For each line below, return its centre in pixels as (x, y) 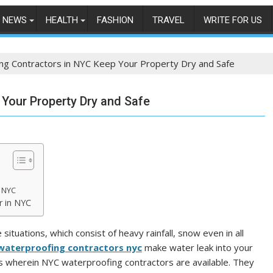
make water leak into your (197, 247)
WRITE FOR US (233, 20)
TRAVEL (168, 20)
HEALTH (62, 20)
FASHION (115, 20)
